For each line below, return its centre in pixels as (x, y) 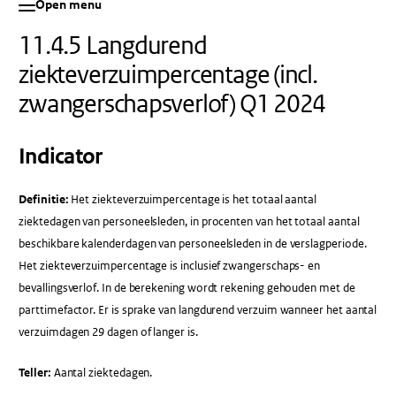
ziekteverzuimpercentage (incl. (168, 74)
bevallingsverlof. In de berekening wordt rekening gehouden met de (187, 287)
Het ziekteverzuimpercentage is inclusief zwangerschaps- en (170, 265)
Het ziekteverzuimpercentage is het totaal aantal (193, 199)
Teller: (35, 372)
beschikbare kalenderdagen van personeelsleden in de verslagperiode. (193, 243)
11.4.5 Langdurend (113, 45)
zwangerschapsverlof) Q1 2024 (172, 103)
